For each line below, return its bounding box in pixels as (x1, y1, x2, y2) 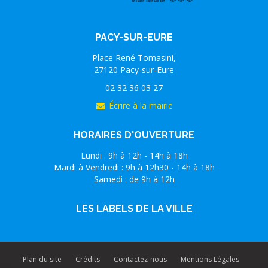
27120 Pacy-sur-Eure (94, 64, 174, 76)
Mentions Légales (181, 254, 239, 265)
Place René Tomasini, (92, 52, 176, 64)
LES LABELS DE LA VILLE (75, 203, 193, 215)
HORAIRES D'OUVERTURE (74, 129, 194, 141)
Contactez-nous (114, 254, 167, 265)
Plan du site (23, 254, 62, 265)
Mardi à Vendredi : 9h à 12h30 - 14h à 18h (53, 162, 215, 173)
